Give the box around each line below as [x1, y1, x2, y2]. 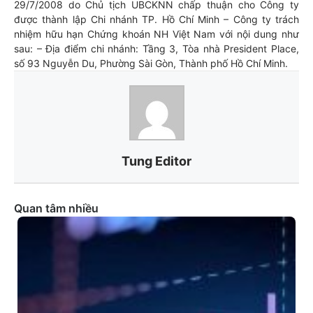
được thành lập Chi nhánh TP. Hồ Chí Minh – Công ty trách [14, 13, 299, 25]
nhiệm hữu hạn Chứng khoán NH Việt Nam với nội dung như [14, 28, 299, 40]
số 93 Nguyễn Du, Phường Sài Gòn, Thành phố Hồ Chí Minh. [14, 57, 288, 69]
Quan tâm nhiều [14, 201, 99, 215]
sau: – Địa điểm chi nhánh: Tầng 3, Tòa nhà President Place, [14, 43, 299, 54]
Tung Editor [122, 154, 191, 168]
